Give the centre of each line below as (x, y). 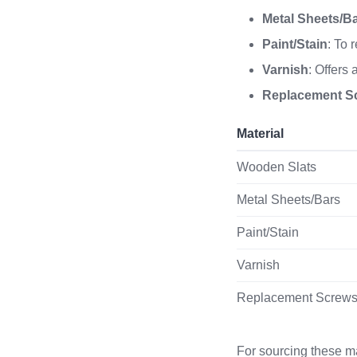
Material (261, 133)
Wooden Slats (277, 167)
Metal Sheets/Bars (289, 200)
